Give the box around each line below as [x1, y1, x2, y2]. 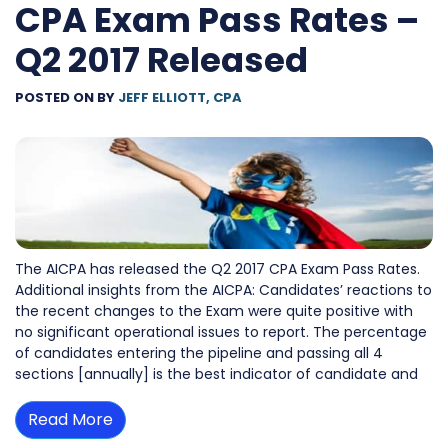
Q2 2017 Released [15, 36, 308, 85]
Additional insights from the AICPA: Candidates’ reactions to [15, 279, 432, 300]
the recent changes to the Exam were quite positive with [15, 300, 413, 321]
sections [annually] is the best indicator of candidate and [15, 363, 418, 384]
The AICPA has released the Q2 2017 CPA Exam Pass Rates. [15, 258, 420, 279]
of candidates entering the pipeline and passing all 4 [15, 342, 383, 363]
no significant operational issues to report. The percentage [15, 321, 427, 342]
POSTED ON [15, 88, 97, 108]
